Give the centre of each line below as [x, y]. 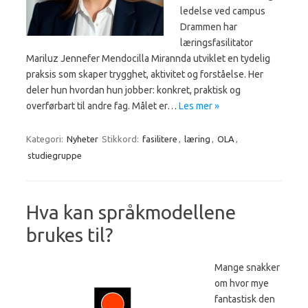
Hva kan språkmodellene [131, 212]
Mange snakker [247, 268]
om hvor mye [242, 284]
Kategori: [46, 139]
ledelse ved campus [223, 11]
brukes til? [69, 235]
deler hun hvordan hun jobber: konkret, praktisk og [133, 90]
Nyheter [82, 139]
